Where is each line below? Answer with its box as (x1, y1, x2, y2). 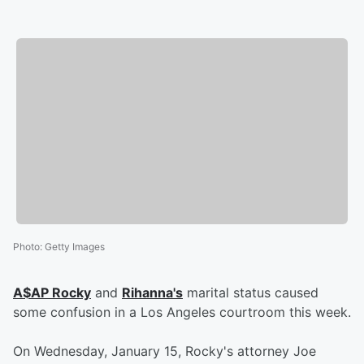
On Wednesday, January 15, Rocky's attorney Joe (13, 343, 316, 360)
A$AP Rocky (13, 284, 91, 301)
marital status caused (183, 284, 318, 301)
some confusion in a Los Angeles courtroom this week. (13, 304, 351, 321)
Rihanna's (122, 284, 183, 301)
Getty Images (45, 240, 105, 253)
